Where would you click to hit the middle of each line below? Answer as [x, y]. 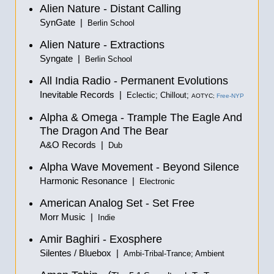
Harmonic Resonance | [90, 181]
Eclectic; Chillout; [159, 95]
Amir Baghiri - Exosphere [101, 239]
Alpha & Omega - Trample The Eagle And [141, 117]
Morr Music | [69, 217]
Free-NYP [230, 96]
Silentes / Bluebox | [82, 253]
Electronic [157, 182]
